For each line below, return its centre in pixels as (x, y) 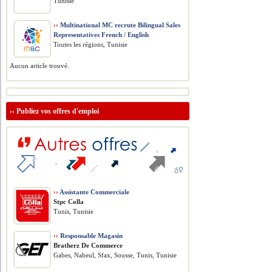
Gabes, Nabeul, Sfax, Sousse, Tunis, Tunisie (115, 255)
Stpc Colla (69, 202)
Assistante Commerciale (94, 192)
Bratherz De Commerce (88, 245)
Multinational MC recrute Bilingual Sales (120, 25)
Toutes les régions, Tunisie (91, 44)
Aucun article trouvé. (40, 66)
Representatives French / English (101, 35)
